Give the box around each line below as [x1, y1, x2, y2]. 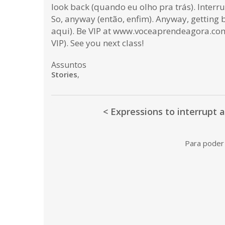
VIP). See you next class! [51, 37, 144, 49]
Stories [51, 69, 77, 80]
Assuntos [51, 59, 86, 71]
